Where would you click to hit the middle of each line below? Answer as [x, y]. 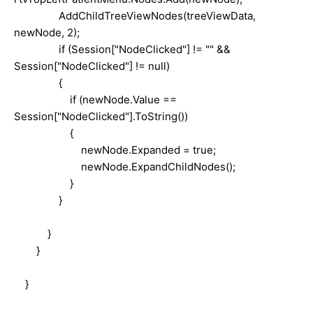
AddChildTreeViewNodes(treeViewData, [135, 15]
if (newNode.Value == [95, 99]
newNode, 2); [47, 32]
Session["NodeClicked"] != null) [92, 66]
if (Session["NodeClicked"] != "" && [122, 49]
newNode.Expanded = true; [115, 150]
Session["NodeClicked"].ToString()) [101, 116]
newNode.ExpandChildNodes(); [125, 166]
